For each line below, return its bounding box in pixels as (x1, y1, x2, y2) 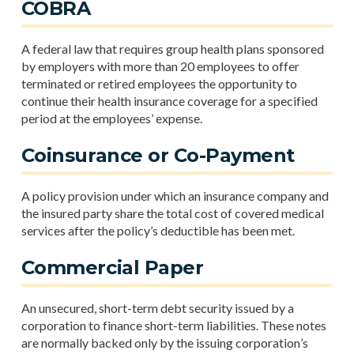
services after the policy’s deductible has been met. (21, 223, 295, 238)
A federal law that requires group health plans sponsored (21, 41, 324, 56)
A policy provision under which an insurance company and (21, 188, 329, 203)
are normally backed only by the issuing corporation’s (21, 335, 308, 350)
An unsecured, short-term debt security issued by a (21, 300, 294, 315)
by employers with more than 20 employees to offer (21, 58, 299, 73)
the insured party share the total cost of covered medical (21, 205, 324, 220)
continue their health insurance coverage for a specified (21, 93, 318, 108)
